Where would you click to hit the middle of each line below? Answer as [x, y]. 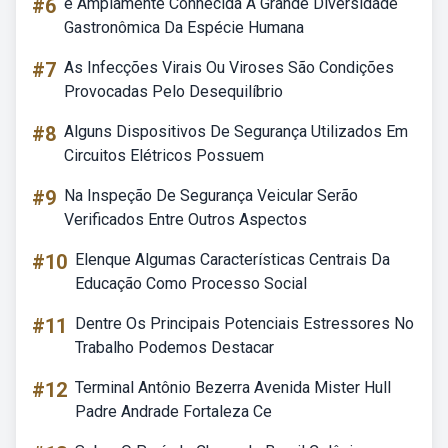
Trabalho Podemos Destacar [174, 347]
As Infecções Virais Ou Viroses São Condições [229, 67]
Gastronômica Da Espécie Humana [184, 27]
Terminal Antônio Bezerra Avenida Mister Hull [233, 387]
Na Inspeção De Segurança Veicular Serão [211, 195]
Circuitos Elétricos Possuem [164, 155]
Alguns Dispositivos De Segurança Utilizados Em [236, 131]
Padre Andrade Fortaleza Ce [173, 411]
